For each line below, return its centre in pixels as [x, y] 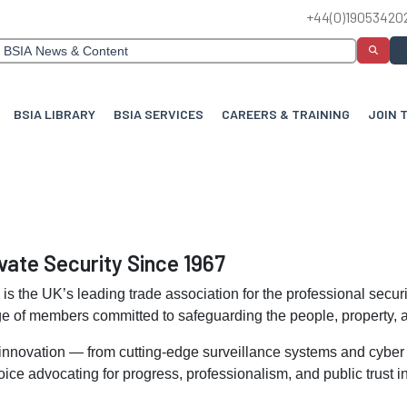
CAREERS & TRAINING [286, 114]
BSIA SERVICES [159, 114]
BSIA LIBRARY [55, 114]
